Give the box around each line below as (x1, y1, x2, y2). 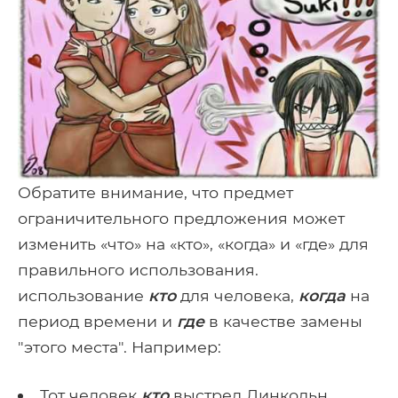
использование (18, 286, 148, 306)
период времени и (18, 312, 177, 331)
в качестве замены (204, 312, 362, 331)
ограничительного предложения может (18, 209, 345, 228)
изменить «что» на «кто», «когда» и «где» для (18, 235, 369, 254)
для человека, (176, 286, 298, 306)
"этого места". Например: (18, 338, 221, 357)
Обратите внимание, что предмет (18, 183, 293, 203)
